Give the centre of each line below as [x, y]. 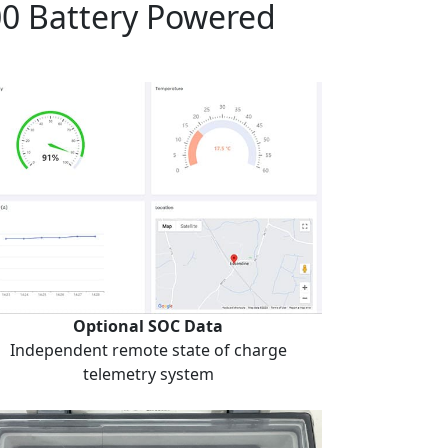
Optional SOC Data [148, 326]
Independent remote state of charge [148, 350]
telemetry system [148, 374]
